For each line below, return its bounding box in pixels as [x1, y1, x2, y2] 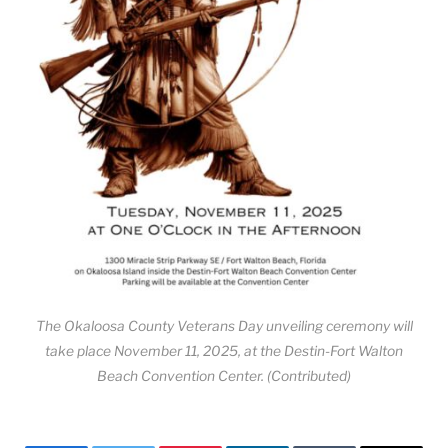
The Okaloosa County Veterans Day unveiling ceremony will [35, 317, 413, 334]
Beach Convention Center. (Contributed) [97, 367, 351, 384]
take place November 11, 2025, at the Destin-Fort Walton [45, 342, 403, 359]
